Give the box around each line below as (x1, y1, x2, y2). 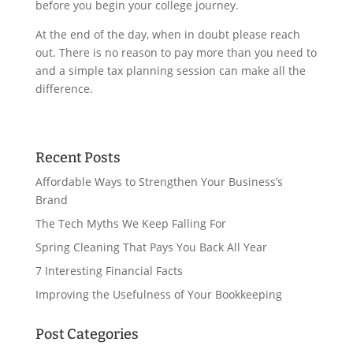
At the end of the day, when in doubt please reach (35, 26, 300, 42)
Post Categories (35, 325, 139, 343)
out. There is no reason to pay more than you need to (35, 44, 317, 60)
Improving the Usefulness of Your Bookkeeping (35, 286, 282, 302)
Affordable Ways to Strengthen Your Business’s (35, 173, 283, 189)
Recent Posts (35, 148, 121, 166)
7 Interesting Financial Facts (35, 262, 183, 278)
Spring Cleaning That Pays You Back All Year (35, 239, 267, 255)
